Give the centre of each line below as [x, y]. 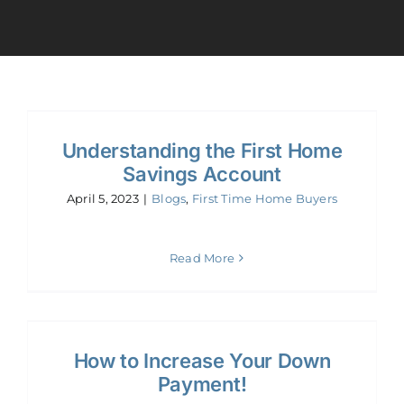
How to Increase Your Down [202, 361]
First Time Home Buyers [265, 199]
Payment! [202, 385]
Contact [51, 158]
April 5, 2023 [102, 199]
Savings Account [202, 174]
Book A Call [63, 217]
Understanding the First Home [202, 151]
